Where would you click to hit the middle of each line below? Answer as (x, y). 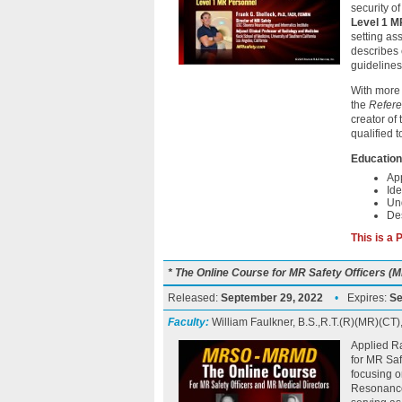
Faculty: (188, 322)
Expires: (368, 298)
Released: (194, 298)
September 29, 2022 (272, 298)
